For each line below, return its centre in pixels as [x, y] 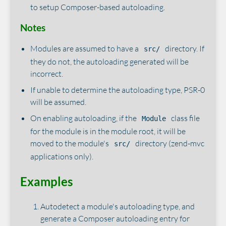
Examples [46, 182]
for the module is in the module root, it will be [108, 131]
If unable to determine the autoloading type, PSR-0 [118, 90]
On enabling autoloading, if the [84, 118]
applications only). [62, 157]
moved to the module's [70, 144]
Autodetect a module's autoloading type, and [118, 207]
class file [185, 118]
